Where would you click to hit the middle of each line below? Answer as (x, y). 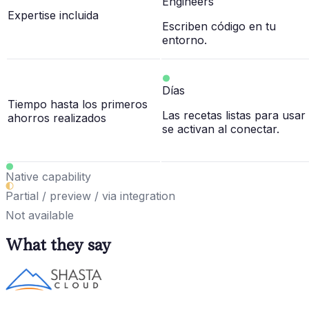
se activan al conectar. (221, 129)
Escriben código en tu (219, 27)
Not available (40, 216)
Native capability (48, 177)
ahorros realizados (57, 118)
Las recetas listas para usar (234, 116)
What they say (58, 244)
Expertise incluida (53, 16)
